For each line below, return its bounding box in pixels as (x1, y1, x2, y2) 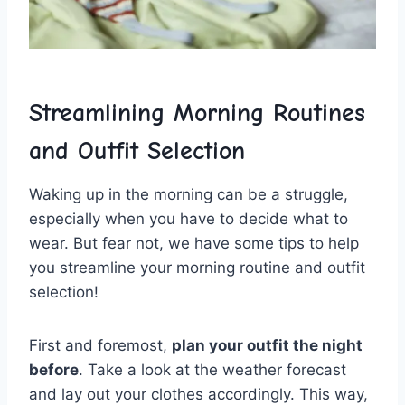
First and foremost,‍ (29, 336, 172, 355)
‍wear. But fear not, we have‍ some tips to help (29, 234, 359, 253)
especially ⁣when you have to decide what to (29, 210, 348, 229)
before (29, 361, 79, 380)
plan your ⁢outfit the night (172, 336, 363, 355)
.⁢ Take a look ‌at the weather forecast (79, 361, 346, 380)
